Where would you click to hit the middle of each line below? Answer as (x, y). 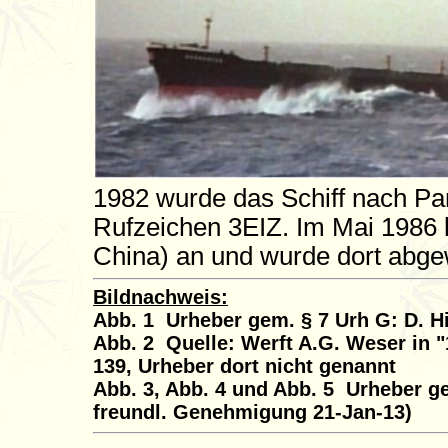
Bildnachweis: (160, 297)
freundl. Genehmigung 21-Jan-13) (252, 412)
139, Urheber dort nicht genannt (244, 366)
